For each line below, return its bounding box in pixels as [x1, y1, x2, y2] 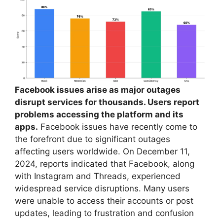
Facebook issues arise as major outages [15, 85, 181, 95]
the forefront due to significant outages [15, 134, 170, 145]
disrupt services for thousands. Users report [15, 97, 199, 108]
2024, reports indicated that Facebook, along [15, 159, 194, 169]
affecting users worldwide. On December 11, [15, 147, 190, 157]
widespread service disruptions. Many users [15, 184, 189, 194]
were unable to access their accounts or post [15, 196, 193, 206]
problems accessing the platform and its [15, 110, 184, 120]
